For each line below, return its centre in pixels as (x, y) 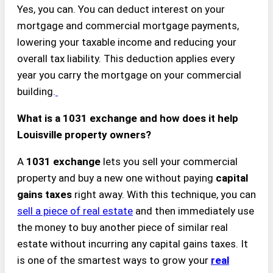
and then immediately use (193, 211)
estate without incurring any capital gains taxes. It (133, 244)
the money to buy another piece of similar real (122, 228)
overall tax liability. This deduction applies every (126, 59)
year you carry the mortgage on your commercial (129, 75)
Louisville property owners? (84, 135)
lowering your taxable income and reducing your (127, 42)
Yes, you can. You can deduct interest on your (121, 9)
